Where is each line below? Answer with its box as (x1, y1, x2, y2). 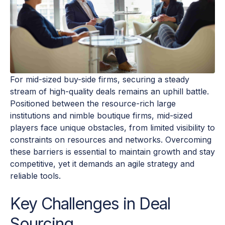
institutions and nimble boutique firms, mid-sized (10, 110, 192, 121)
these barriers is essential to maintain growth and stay (10, 147, 215, 157)
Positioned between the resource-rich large (10, 98, 176, 109)
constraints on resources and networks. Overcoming (10, 135, 211, 145)
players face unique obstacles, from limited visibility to (10, 123, 215, 133)
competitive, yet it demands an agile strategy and (10, 159, 194, 169)
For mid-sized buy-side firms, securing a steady (10, 74, 189, 85)
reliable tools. (10, 171, 61, 181)
